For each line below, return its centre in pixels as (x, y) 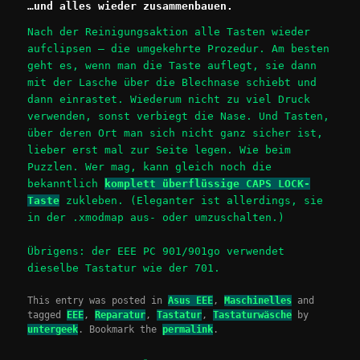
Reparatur (121, 315)
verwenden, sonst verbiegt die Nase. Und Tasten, (179, 116)
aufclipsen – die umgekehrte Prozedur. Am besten (179, 48)
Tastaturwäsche (253, 315)
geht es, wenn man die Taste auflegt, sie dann (172, 65)
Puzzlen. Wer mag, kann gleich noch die (150, 166)
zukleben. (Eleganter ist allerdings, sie (192, 200)
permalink (188, 330)
